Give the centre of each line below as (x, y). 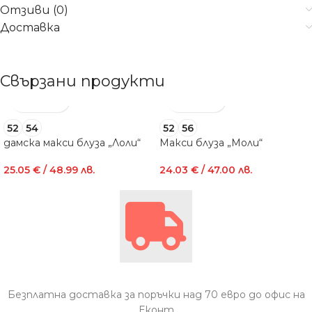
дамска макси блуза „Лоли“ (72, 143)
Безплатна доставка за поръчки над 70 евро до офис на (156, 295)
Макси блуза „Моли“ (211, 143)
